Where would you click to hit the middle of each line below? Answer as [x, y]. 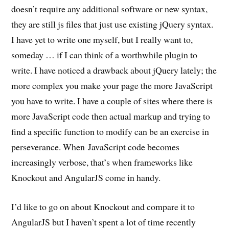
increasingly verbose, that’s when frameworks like [102, 162]
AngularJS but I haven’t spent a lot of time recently [104, 222]
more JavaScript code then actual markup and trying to [111, 116]
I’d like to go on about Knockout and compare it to [103, 206]
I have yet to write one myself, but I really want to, [102, 40]
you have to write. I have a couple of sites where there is [112, 101]
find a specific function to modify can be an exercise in [110, 132]
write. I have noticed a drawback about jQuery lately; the [114, 70]
